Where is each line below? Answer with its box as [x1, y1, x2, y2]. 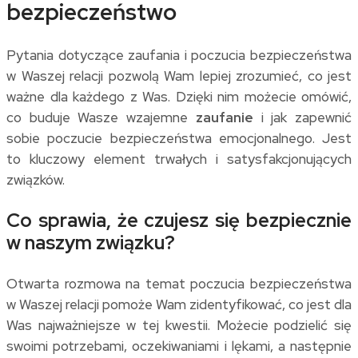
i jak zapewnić [253, 109, 352, 127]
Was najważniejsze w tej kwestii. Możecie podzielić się [6, 316, 352, 335]
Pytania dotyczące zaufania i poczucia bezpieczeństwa [6, 46, 352, 65]
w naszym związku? [6, 230, 175, 256]
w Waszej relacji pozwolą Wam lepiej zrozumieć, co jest [6, 67, 352, 86]
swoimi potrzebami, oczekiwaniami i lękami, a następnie [6, 337, 352, 356]
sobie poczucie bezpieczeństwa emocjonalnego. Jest [6, 129, 352, 148]
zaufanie [195, 109, 253, 127]
